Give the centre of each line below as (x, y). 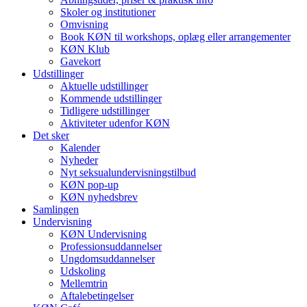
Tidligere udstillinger (105, 110)
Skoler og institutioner (108, 12)
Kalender (80, 147)
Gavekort (81, 61)
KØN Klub (85, 49)
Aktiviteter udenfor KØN (115, 123)
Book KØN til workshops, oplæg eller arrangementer (175, 36)
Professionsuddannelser (111, 246)
